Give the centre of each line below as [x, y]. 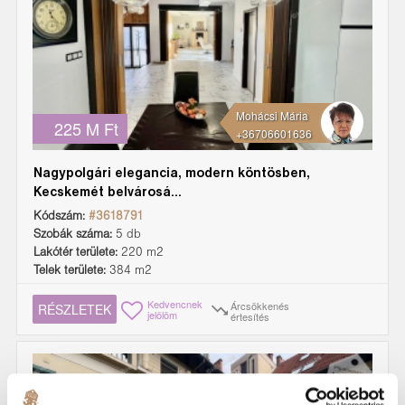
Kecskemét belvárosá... [108, 192]
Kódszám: [59, 216]
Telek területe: [70, 270]
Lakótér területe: [75, 252]
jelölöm [162, 314]
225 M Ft [86, 128]
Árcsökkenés [259, 306]
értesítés [250, 317]
